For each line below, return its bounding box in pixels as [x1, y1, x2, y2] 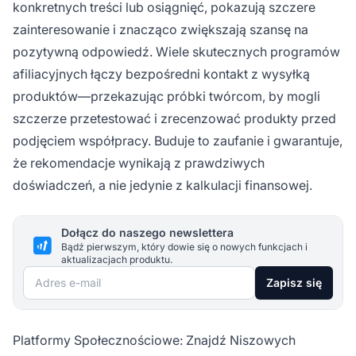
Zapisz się [266, 275, 322, 289]
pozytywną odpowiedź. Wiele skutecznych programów [13, 43, 340, 60]
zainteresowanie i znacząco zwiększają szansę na [13, 21, 308, 37]
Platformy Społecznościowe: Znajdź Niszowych [13, 331, 296, 348]
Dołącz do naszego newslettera [61, 225, 234, 239]
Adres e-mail [22, 268, 98, 284]
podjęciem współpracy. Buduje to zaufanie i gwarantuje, [13, 132, 342, 149]
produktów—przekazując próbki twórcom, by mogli [13, 87, 320, 104]
